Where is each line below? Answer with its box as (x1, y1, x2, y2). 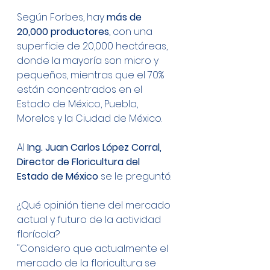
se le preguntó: (101, 169, 171, 183)
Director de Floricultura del (17, 155, 142, 169)
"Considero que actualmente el (17, 242, 171, 256)
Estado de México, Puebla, (17, 97, 140, 111)
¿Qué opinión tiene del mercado (17, 198, 173, 212)
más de (107, 10, 144, 24)
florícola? (17, 227, 60, 241)
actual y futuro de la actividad (17, 213, 163, 227)
